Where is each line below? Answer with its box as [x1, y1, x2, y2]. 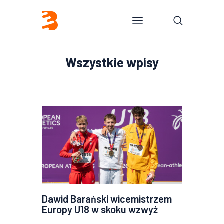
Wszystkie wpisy [65, 54, 159, 70]
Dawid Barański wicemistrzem [42, 192, 172, 205]
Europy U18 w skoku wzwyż [42, 203, 158, 215]
